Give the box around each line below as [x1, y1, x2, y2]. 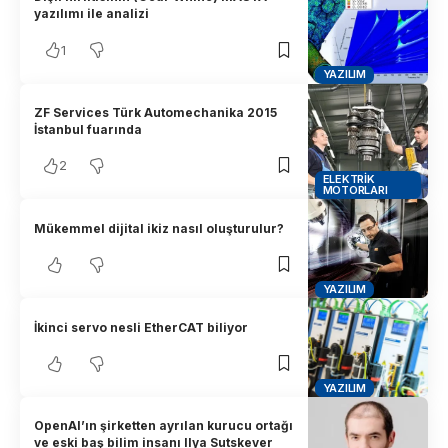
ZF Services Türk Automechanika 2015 [34, 104, 278, 120]
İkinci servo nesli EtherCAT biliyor [34, 319, 249, 335]
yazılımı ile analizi [34, 6, 150, 22]
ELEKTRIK [322, 172, 375, 187]
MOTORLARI [322, 183, 388, 198]
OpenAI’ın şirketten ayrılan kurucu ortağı [34, 418, 294, 434]
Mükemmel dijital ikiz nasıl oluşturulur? [34, 220, 285, 236]
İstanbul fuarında [34, 121, 143, 137]
